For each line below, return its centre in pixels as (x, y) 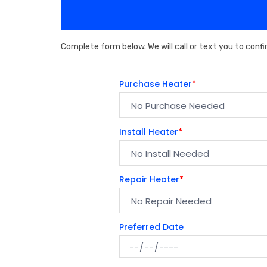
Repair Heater (149, 179)
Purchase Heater (155, 84)
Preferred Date (151, 227)
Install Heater (148, 132)
